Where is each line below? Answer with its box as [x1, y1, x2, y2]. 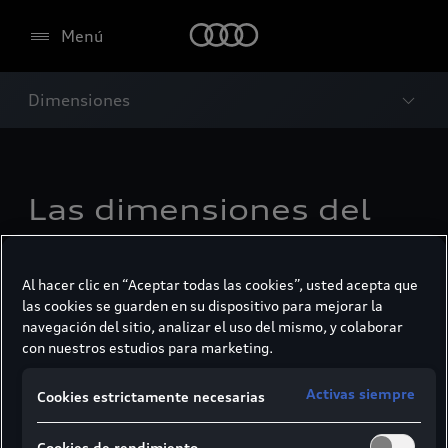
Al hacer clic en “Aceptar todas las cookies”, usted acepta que [22, 276, 418, 294]
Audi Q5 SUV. [28, 233, 246, 267]
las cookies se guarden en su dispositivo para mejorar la [22, 297, 383, 315]
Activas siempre [305, 385, 415, 403]
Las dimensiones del [28, 193, 371, 227]
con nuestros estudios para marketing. [22, 339, 273, 357]
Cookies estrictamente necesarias [37, 388, 265, 406]
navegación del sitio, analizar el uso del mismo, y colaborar [22, 318, 403, 336]
